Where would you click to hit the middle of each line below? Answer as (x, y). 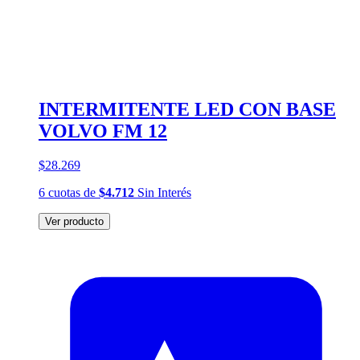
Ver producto (74, 221)
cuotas (64, 192)
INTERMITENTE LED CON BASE (187, 110)
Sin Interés (163, 192)
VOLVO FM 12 (103, 131)
